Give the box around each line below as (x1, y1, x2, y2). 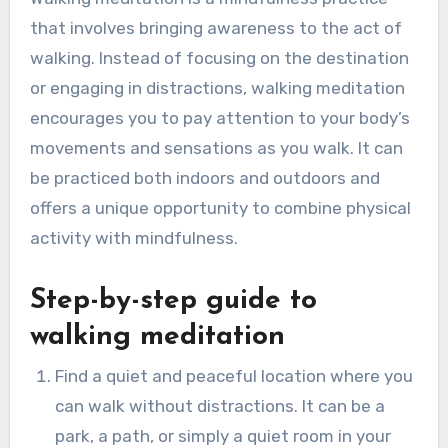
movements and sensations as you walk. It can (29, 137, 403, 158)
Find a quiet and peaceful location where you (55, 365, 414, 386)
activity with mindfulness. (29, 227, 238, 248)
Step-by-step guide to (29, 286, 317, 315)
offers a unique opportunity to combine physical (29, 197, 411, 218)
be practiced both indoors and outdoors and (29, 167, 380, 188)
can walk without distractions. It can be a (55, 395, 386, 416)
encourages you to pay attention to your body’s (29, 107, 410, 128)
